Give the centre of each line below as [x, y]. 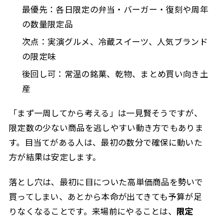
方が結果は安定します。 [55, 157]
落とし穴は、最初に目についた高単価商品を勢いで [106, 181]
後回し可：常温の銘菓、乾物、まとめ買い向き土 [115, 74]
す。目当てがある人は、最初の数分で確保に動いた [105, 142]
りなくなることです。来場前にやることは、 [93, 211]
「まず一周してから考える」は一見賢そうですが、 [105, 113]
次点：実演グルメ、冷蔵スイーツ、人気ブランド [115, 42]
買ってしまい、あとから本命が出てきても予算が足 [105, 196]
